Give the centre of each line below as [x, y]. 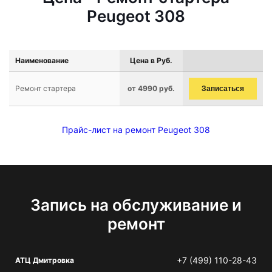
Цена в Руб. [151, 60]
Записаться [223, 89]
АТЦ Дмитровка [45, 260]
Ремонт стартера [46, 88]
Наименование [42, 60]
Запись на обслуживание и [136, 205]
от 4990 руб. [151, 88]
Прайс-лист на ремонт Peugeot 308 [136, 130]
